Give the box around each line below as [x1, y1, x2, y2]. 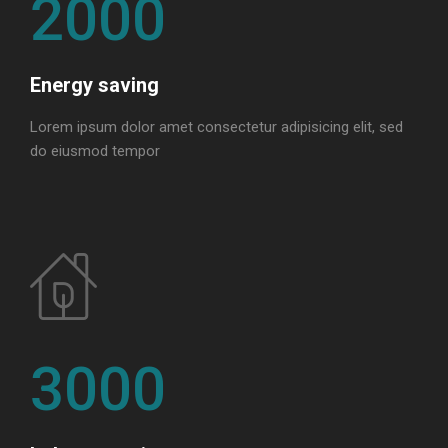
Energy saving [30, 72, 159, 97]
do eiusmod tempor [30, 141, 160, 160]
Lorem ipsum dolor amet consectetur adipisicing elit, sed [30, 117, 403, 136]
